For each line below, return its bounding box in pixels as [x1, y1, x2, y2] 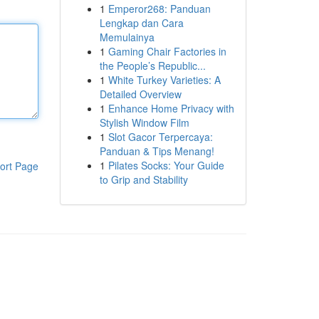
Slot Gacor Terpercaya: [108, 130, 213, 144]
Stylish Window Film [99, 115, 189, 130]
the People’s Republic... [99, 58, 206, 73]
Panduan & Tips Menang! [99, 144, 214, 158]
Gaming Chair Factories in [108, 44, 226, 58]
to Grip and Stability [99, 172, 188, 187]
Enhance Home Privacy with [108, 101, 234, 115]
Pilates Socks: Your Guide [108, 158, 224, 172]
